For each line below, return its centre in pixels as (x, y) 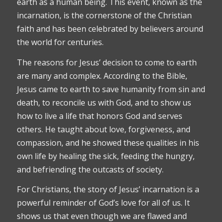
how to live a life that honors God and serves (99, 116)
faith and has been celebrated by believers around (110, 29)
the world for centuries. (60, 42)
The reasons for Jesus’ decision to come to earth (107, 62)
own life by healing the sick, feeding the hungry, (106, 156)
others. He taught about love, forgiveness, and (103, 129)
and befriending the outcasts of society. (90, 169)
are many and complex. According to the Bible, (102, 76)
